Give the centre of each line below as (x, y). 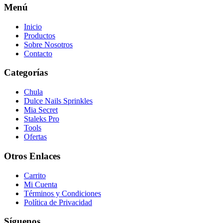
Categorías (26, 73)
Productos (40, 35)
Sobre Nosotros (48, 44)
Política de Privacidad (58, 202)
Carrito (35, 175)
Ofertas (35, 137)
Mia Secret (41, 110)
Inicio (33, 26)
